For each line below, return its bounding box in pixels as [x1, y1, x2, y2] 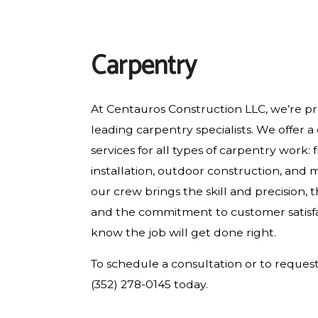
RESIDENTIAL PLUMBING [201, 14, 304, 26]
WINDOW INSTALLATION [201, 64, 299, 76]
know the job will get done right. [90, 226, 276, 240]
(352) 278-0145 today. [90, 278, 208, 292]
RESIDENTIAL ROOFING [201, 39, 298, 51]
